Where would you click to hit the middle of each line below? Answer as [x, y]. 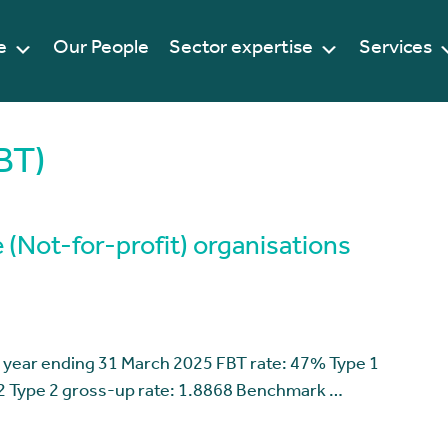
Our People [101, 49]
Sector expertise [241, 49]
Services [396, 49]
